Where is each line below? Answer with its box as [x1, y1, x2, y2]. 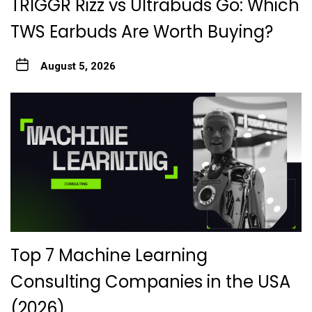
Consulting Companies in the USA [10, 270, 290, 294]
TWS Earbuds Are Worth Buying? [10, 20, 273, 44]
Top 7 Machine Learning [10, 244, 208, 267]
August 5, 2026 [40, 60, 116, 73]
